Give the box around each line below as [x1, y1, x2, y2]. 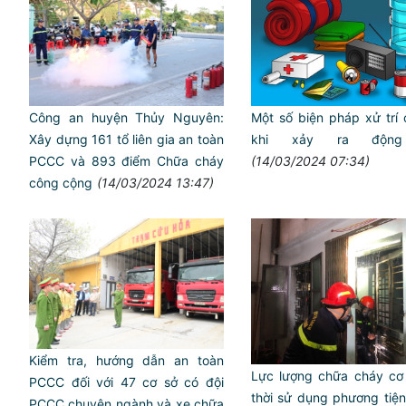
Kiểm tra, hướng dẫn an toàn [29, 352, 224, 368]
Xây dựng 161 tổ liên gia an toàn [29, 131, 224, 148]
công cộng [29, 175, 92, 191]
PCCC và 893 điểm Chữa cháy [29, 153, 224, 169]
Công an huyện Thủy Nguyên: [29, 110, 224, 126]
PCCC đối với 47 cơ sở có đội [29, 373, 224, 390]
